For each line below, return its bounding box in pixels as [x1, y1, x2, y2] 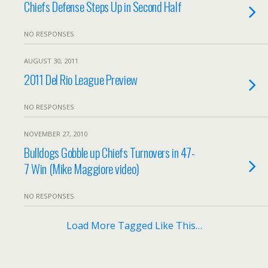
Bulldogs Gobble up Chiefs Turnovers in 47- [24, 143, 195, 162]
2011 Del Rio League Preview [24, 70, 138, 89]
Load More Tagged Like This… [66, 219, 202, 232]
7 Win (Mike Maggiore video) [24, 159, 139, 178]
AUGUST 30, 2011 [24, 56, 78, 65]
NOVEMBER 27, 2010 [24, 129, 87, 138]
